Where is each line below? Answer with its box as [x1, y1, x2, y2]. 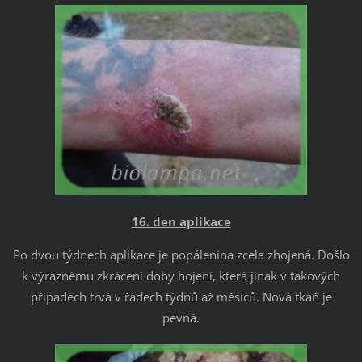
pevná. [162, 309, 200, 326]
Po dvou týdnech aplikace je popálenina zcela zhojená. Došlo [12, 246, 350, 263]
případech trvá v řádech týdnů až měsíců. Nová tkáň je [30, 288, 332, 305]
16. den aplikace [131, 213, 231, 229]
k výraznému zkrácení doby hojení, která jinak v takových [22, 267, 340, 284]
